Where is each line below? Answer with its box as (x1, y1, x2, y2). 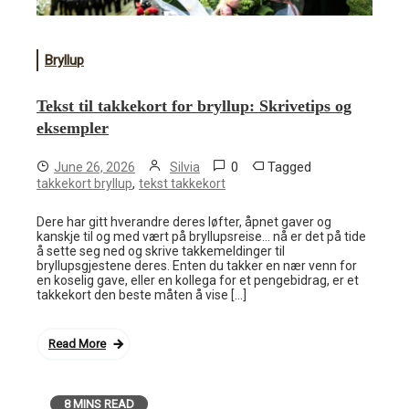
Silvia (170, 160, 200, 175)
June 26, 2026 (54, 160, 135, 175)
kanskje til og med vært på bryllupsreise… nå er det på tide (37, 229, 366, 245)
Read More (48, 337, 106, 351)
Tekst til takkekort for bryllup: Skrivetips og (37, 97, 351, 116)
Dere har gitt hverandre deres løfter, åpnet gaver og (37, 215, 331, 230)
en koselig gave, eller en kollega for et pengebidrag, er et (37, 273, 359, 288)
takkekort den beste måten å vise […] (37, 288, 246, 303)
